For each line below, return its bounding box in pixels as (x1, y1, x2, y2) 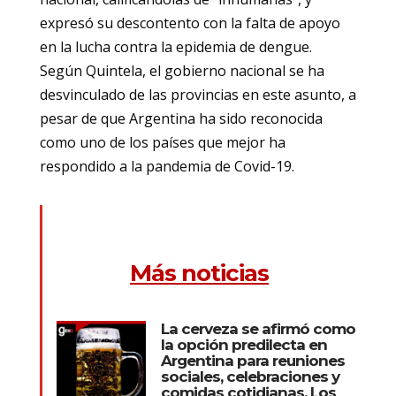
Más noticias (129, 258, 269, 287)
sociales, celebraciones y (160, 367, 339, 385)
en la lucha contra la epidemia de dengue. (39, 36, 312, 57)
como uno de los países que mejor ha (39, 132, 286, 152)
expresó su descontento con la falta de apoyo (39, 12, 340, 33)
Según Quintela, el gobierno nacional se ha (39, 60, 324, 80)
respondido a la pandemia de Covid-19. (39, 156, 294, 176)
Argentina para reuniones (160, 351, 345, 369)
